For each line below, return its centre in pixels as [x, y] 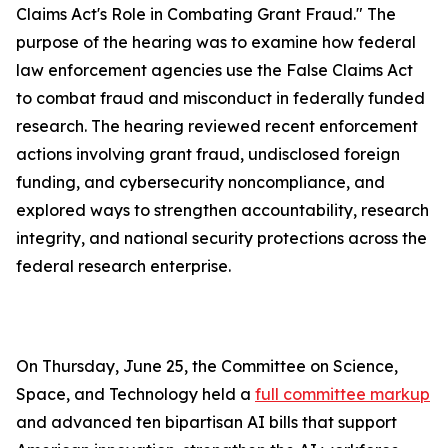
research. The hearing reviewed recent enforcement [217, 126]
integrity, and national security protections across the [221, 238]
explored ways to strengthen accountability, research [222, 210]
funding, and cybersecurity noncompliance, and [200, 182]
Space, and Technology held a [135, 394]
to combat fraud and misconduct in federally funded [220, 98]
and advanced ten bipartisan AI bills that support [206, 422]
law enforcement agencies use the [151, 70]
